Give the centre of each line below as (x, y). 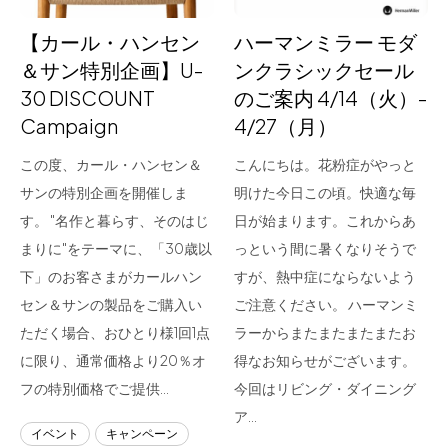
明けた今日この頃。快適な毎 (325, 192)
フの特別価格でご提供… (94, 388)
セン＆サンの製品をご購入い (111, 304)
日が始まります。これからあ (325, 220)
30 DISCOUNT (87, 97)
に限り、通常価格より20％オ (113, 360)
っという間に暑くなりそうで (325, 248)
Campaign (69, 125)
